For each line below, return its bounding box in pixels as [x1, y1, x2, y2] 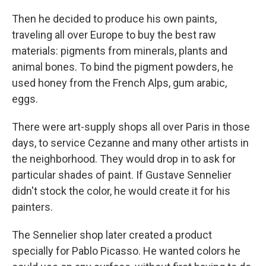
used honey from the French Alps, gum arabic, [12, 76, 227, 89]
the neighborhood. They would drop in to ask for [12, 152, 236, 165]
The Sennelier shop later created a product [12, 228, 212, 241]
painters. [12, 200, 53, 213]
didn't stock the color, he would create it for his [12, 184, 230, 197]
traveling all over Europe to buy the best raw [12, 28, 216, 41]
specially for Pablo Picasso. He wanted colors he [12, 244, 240, 257]
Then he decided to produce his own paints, [12, 12, 217, 25]
